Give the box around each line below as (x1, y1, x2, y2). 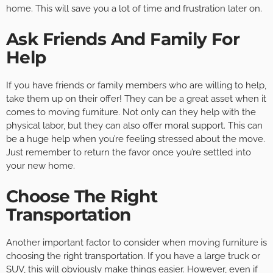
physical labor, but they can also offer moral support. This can (6, 119, 263, 131)
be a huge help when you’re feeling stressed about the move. (6, 133, 265, 144)
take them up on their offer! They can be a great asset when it (6, 93, 266, 104)
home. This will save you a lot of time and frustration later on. (6, 2, 262, 14)
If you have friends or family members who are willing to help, (6, 79, 266, 91)
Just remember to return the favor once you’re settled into (6, 146, 251, 158)
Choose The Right (6, 185, 158, 207)
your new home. (6, 160, 75, 171)
